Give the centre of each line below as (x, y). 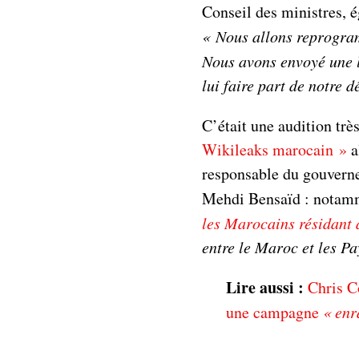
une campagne (274, 312)
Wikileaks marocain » (274, 149)
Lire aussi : (265, 287)
